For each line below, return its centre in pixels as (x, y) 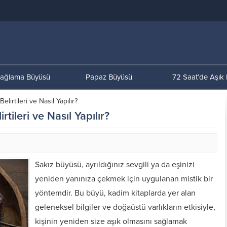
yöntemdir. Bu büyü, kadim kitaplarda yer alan (115, 193)
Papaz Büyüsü (109, 77)
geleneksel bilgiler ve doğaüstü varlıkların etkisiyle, (125, 207)
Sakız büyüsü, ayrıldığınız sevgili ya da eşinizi (115, 165)
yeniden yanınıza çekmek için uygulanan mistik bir (124, 179)
